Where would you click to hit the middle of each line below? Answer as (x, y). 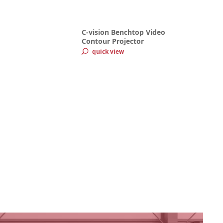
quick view (108, 51)
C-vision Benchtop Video (123, 32)
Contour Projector (112, 41)
